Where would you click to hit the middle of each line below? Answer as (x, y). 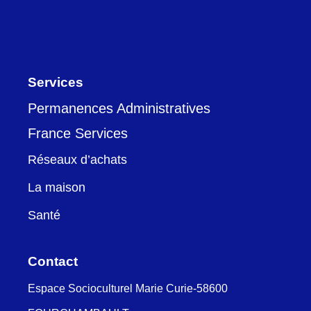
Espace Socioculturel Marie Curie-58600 (128, 289)
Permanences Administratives (119, 109)
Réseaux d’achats (78, 160)
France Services (78, 134)
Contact (53, 262)
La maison (57, 188)
